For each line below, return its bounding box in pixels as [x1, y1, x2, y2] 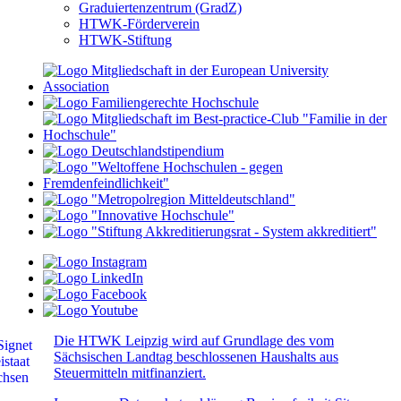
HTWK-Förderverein [79, 16, 200, 32]
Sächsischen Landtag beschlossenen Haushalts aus [54, 349, 338, 365]
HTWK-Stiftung [79, 32, 172, 48]
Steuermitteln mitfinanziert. [54, 365, 206, 381]
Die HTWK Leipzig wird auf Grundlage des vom [54, 333, 334, 349]
